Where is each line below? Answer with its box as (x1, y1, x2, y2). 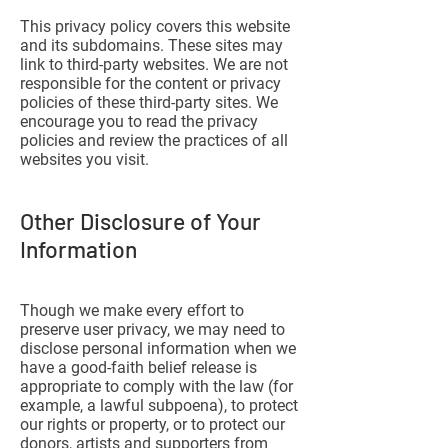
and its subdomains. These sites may (20, 36, 283, 55)
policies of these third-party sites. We (20, 93, 278, 112)
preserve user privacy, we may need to (20, 320, 285, 339)
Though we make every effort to (20, 301, 244, 320)
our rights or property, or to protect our (20, 415, 285, 434)
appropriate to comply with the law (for (20, 377, 293, 396)
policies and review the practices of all (20, 131, 288, 150)
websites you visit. (20, 150, 149, 169)
